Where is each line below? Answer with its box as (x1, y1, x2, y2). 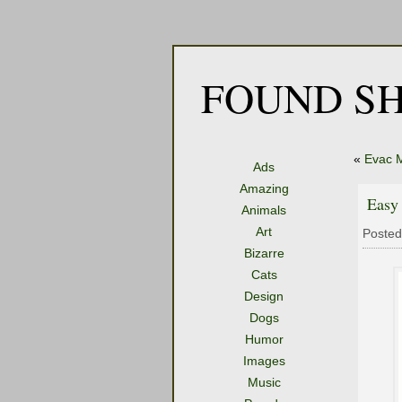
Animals (241, 203, 286, 217)
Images (242, 354, 285, 368)
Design (244, 289, 284, 303)
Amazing (239, 181, 289, 196)
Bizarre (243, 246, 284, 260)
